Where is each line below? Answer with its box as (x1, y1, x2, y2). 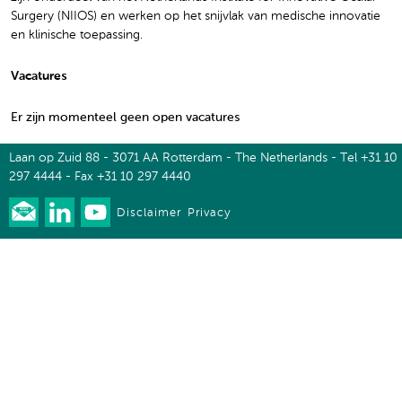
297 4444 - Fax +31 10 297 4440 (9, 170, 191, 184)
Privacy (188, 207, 231, 220)
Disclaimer (117, 207, 181, 220)
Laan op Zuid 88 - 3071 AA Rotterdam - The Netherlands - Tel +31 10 (9, 152, 398, 165)
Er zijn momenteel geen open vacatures (11, 111, 240, 125)
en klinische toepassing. (11, 29, 143, 42)
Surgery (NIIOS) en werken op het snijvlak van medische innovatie (11, 10, 380, 23)
